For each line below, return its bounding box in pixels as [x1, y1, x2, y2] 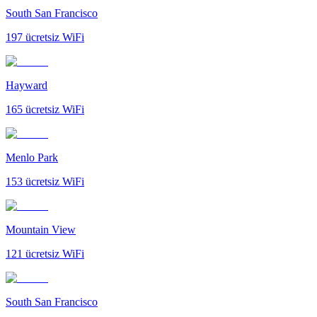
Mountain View [6, 223, 76, 236]
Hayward [6, 79, 47, 91]
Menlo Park [6, 151, 58, 163]
